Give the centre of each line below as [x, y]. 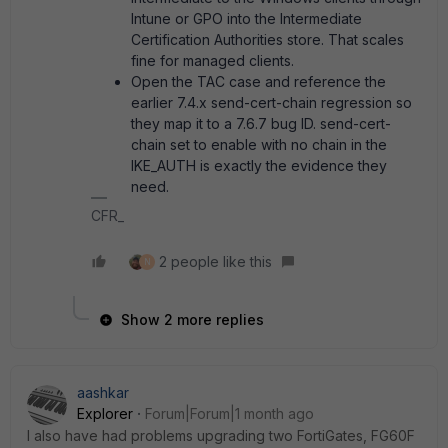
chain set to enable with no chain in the [259, 144]
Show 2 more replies [192, 319]
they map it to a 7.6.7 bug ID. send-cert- [261, 123]
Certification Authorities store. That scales [267, 39]
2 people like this [215, 261]
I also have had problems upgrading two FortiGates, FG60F [221, 435]
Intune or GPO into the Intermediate [246, 18]
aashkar [103, 392]
